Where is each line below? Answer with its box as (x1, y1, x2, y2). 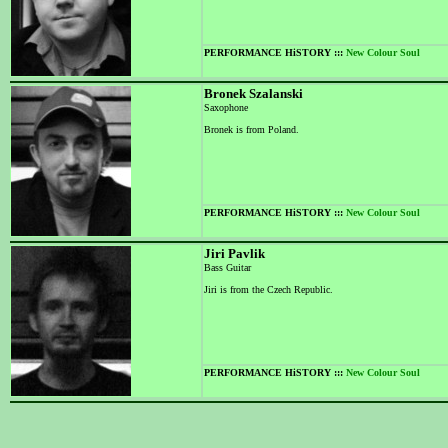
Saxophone (204, 102, 248, 113)
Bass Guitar (204, 262, 251, 273)
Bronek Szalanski (204, 86, 303, 101)
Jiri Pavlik (204, 246, 265, 261)
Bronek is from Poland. (204, 124, 299, 135)
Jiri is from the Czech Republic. (204, 284, 333, 295)
